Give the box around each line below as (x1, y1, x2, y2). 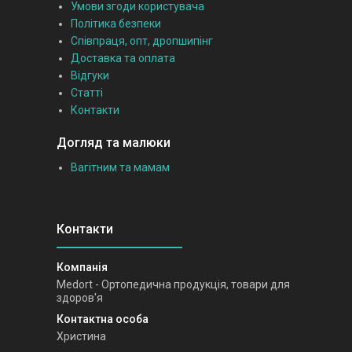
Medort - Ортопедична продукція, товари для (57, 278, 290, 291)
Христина (57, 330, 106, 343)
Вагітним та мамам (71, 161, 170, 174)
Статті (71, 86, 103, 100)
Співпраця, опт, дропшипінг (71, 35, 213, 48)
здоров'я (57, 291, 103, 305)
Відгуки (71, 69, 109, 82)
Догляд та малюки (57, 135, 170, 151)
